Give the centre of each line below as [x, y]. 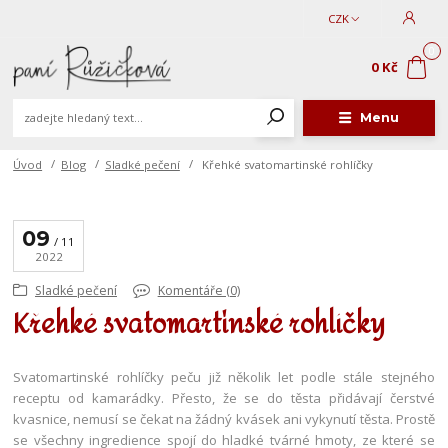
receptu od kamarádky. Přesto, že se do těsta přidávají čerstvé [224, 398]
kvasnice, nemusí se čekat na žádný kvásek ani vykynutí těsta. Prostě [224, 419]
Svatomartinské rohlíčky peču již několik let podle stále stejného [224, 377]
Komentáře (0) [198, 291]
